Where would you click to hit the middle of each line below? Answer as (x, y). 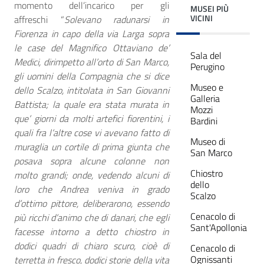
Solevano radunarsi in (116, 20)
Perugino (207, 66)
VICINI (201, 18)
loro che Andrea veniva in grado (92, 189)
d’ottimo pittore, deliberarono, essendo (92, 204)
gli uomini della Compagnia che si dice (92, 76)
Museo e (207, 87)
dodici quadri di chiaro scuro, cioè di (92, 246)
